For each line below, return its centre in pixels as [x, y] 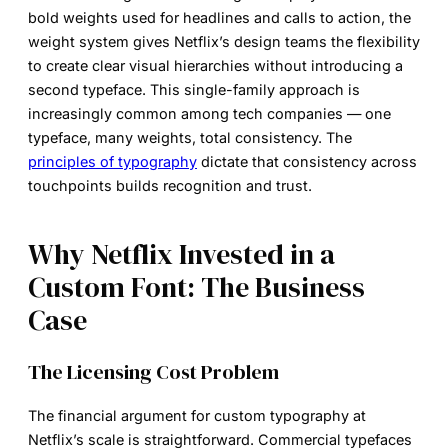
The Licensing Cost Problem [153, 372]
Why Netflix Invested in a [181, 253]
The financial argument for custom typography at [197, 416]
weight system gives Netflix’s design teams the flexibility [224, 41]
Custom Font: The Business [196, 286]
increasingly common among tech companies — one [209, 113]
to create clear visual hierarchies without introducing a [215, 65]
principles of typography [112, 161]
